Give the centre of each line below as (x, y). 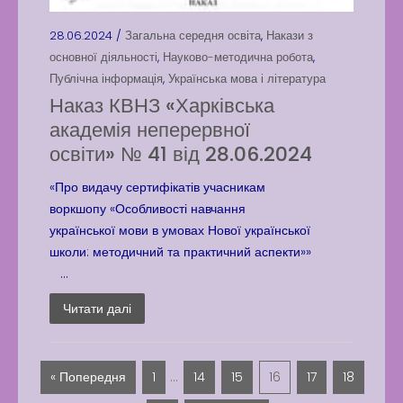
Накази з (290, 36)
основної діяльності (103, 57)
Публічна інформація (106, 79)
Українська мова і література (247, 79)
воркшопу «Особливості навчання (148, 209)
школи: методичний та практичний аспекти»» (180, 252)
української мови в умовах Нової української (180, 230)
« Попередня (88, 377)
